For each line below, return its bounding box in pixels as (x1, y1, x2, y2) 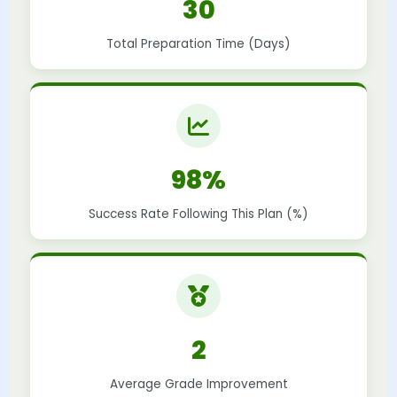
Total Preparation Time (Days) (106, 35, 291, 52)
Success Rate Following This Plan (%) (89, 205, 308, 222)
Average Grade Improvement (109, 375, 288, 393)
